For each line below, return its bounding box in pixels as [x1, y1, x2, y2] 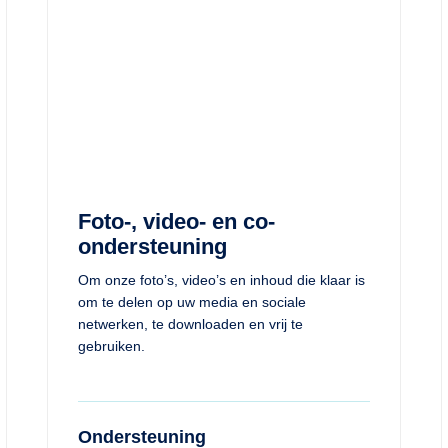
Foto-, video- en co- [78, 209, 276, 234]
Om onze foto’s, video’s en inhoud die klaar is [78, 272, 366, 288]
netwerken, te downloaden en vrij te [78, 316, 304, 332]
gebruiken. [78, 338, 146, 354]
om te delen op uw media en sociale [78, 294, 307, 310]
